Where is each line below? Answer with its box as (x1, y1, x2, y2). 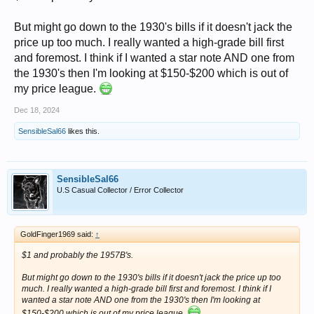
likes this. (66, 127, 100, 135)
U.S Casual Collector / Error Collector (57, 186, 184, 194)
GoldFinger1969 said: (20, 230, 95, 238)
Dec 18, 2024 (14, 106, 60, 114)
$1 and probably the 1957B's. (22, 250, 133, 260)
